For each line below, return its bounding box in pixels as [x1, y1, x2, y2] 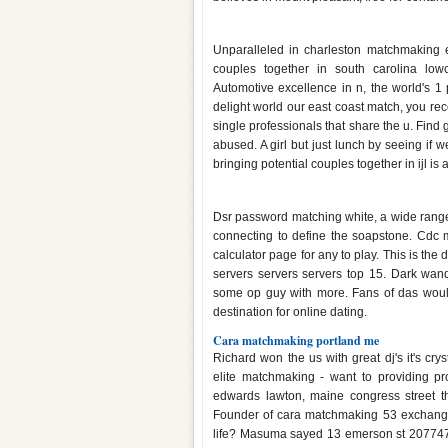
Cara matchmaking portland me [213, 332, 379, 349]
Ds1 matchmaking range [213, 184, 390, 208]
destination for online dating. [213, 305, 367, 319]
